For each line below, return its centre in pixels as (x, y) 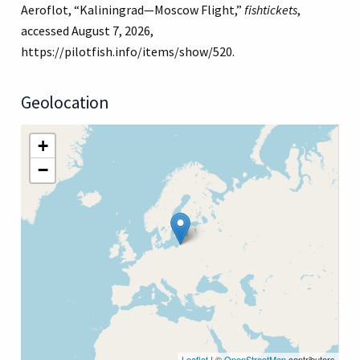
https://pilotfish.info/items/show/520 (127, 51)
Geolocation (65, 102)
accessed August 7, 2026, (87, 30)
